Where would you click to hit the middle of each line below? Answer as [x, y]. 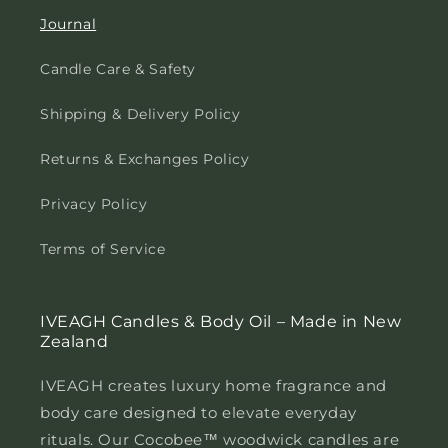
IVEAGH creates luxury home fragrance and [214, 386]
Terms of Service [103, 249]
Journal [68, 24]
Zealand [74, 342]
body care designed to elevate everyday [198, 413]
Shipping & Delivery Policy [140, 114]
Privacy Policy [94, 204]
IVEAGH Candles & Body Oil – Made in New [221, 322]
